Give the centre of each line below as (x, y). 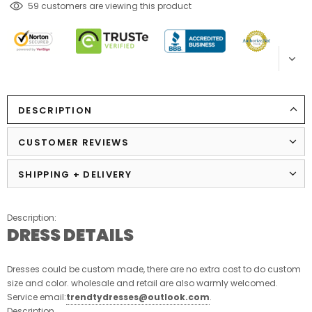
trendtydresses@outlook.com (138, 297)
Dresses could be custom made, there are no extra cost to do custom (154, 269)
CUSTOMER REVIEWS (73, 142)
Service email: (37, 297)
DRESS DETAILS (70, 235)
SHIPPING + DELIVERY (75, 174)
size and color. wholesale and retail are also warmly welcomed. (142, 283)
